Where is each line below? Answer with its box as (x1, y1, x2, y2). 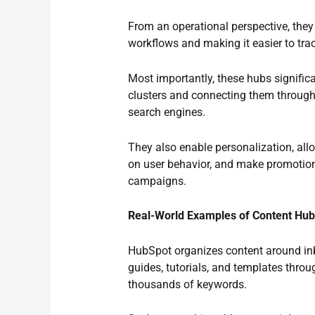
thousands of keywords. (128, 277, 247, 291)
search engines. (128, 105, 206, 119)
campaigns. (128, 174, 187, 188)
